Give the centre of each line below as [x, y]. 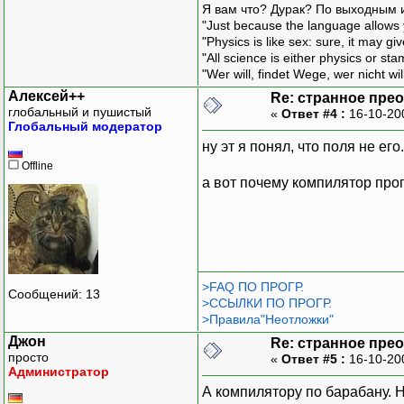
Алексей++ [46, 96]
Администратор [59, 371]
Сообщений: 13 [54, 294]
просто [28, 357]
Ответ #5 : [313, 358]
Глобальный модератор [85, 126]
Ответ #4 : [313, 113]
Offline [36, 165]
